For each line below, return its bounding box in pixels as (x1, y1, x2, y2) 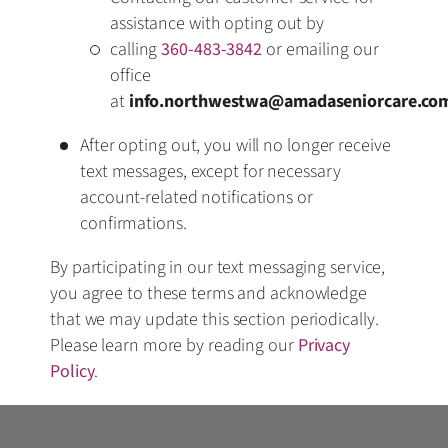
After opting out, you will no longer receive (80, 132, 391, 158)
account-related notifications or (80, 184, 313, 210)
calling (110, 36, 162, 62)
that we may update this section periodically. (50, 306, 379, 332)
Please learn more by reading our (50, 332, 298, 358)
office (110, 62, 151, 88)
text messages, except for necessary (80, 158, 341, 184)
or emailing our (262, 36, 379, 62)
